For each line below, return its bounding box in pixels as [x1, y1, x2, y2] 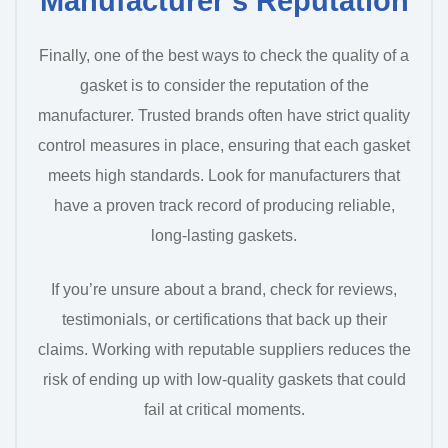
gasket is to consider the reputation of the [79, 77, 369, 95]
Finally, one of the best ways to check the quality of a [39, 47, 409, 65]
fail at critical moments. [143, 401, 305, 419]
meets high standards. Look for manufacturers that [48, 167, 400, 185]
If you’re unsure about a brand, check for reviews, [51, 281, 397, 299]
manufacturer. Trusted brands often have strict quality [38, 107, 410, 125]
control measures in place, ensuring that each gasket [38, 137, 410, 155]
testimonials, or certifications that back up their [61, 311, 387, 329]
